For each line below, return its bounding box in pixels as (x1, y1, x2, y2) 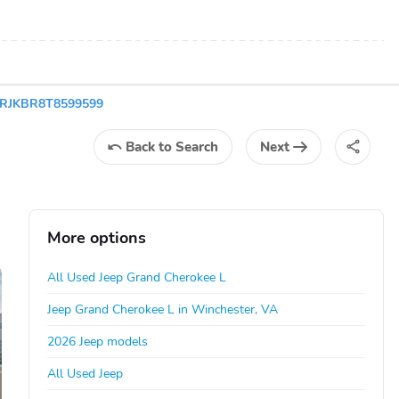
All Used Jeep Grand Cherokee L (47, 268, 227, 286)
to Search (159, 137, 218, 156)
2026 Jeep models (47, 332, 149, 350)
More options (47, 226, 147, 248)
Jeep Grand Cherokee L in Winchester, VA (47, 300, 279, 318)
